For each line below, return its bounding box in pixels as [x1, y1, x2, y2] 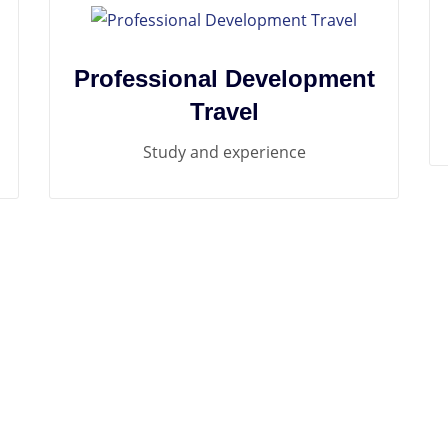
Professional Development [73, 64, 375, 92]
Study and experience [142, 140, 306, 163]
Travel [189, 97, 259, 125]
